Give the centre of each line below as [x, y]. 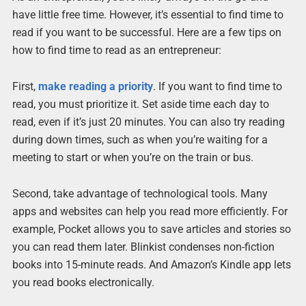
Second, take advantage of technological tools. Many [140, 193]
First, [25, 86]
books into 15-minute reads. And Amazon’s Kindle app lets [151, 264]
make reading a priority [95, 86]
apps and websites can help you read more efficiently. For [150, 211]
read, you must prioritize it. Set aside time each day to [140, 104]
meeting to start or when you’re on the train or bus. [133, 157]
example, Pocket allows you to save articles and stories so [151, 229]
